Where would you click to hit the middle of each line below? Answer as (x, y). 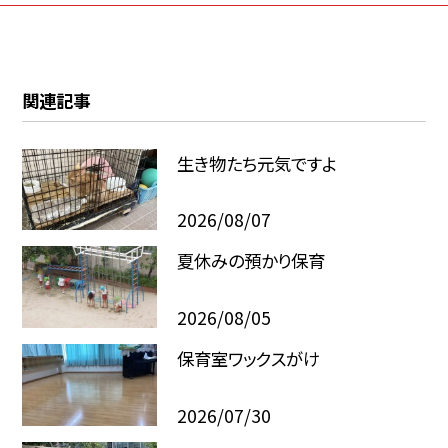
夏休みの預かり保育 (250, 261)
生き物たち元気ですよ (256, 163)
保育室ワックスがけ (248, 358)
